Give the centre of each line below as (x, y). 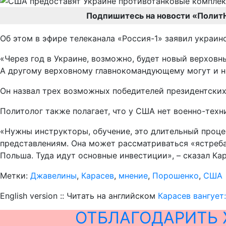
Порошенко (176, 176)
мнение (133, 176)
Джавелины (53, 176)
